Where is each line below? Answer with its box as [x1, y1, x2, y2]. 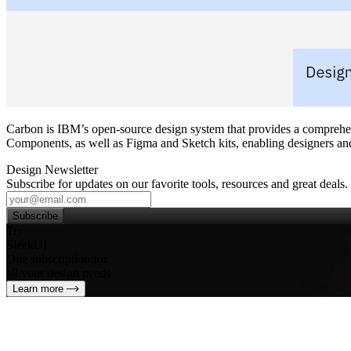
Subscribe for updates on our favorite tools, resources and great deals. [6, 176, 348, 190]
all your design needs [6, 266, 110, 280]
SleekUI [6, 237, 47, 251]
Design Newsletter [6, 162, 98, 176]
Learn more [13, 282, 67, 295]
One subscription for [6, 251, 107, 266]
